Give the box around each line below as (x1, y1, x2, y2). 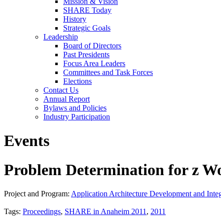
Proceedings (23, 207, 61, 216)
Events (4, 132, 49, 150)
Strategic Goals (63, 24, 110, 32)
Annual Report (43, 95, 90, 103)
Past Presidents (63, 50, 110, 59)
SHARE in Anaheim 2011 (65, 207, 147, 216)
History (63, 15, 86, 23)
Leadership (43, 33, 78, 41)
